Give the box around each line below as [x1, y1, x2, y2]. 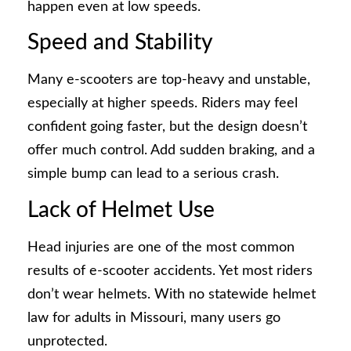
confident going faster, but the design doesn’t [27, 120, 307, 135]
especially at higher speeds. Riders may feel [27, 96, 298, 111]
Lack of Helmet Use [27, 198, 215, 221]
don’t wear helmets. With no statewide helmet [27, 287, 316, 302]
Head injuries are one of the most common [27, 240, 295, 255]
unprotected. [27, 334, 107, 349]
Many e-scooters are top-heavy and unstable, [27, 73, 310, 88]
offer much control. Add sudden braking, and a [27, 143, 315, 158]
